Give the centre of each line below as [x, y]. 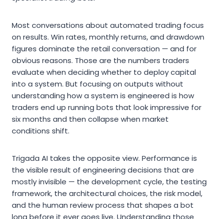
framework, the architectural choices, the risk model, [107, 194]
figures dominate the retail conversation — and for [104, 49]
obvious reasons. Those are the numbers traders [100, 61]
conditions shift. [41, 131]
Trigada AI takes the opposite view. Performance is [104, 158]
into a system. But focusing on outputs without [98, 84]
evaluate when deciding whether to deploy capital [104, 72]
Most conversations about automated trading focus [108, 25]
